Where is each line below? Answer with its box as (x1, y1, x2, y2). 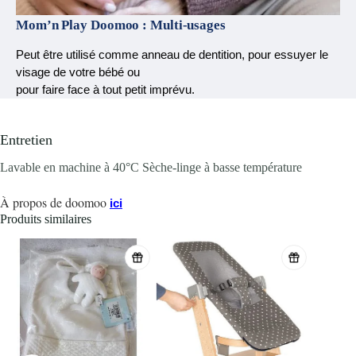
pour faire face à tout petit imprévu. (16, 82, 195, 96)
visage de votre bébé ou (16, 64, 140, 79)
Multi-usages (150, 17, 226, 33)
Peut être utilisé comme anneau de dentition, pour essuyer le (16, 47, 328, 61)
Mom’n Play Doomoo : (16, 17, 150, 33)
